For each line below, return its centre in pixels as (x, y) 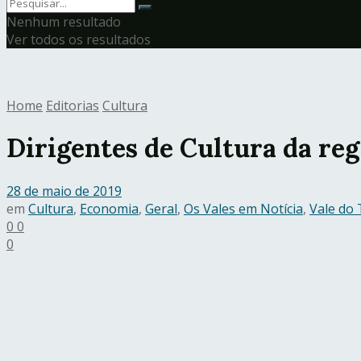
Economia (109, 208)
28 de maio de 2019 (64, 191)
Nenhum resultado (64, 22)
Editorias (73, 106)
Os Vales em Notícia (243, 208)
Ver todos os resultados (79, 39)
